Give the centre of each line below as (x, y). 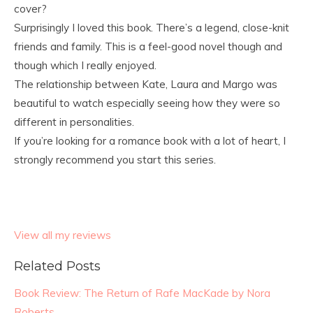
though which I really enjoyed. (85, 65)
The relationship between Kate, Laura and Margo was (146, 84)
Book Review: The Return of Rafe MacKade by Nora (142, 293)
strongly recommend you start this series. (115, 160)
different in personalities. (74, 122)
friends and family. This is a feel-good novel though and (148, 46)
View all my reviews (63, 235)
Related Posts (57, 266)
